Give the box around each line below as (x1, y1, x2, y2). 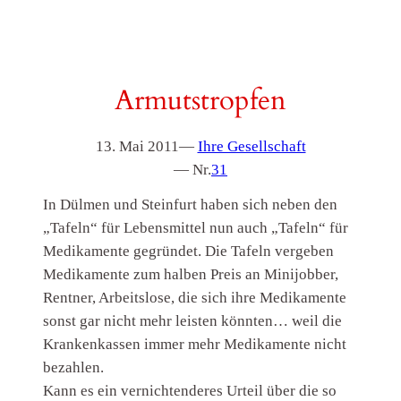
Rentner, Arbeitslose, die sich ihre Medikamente (43, 289, 347, 307)
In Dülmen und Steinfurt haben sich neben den (43, 196, 338, 214)
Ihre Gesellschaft (197, 137, 306, 155)
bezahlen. (43, 359, 105, 377)
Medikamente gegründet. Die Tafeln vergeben (43, 243, 335, 260)
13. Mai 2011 (95, 137, 179, 155)
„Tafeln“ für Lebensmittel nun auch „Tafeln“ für (43, 219, 349, 237)
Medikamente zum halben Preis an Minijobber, (43, 266, 339, 284)
